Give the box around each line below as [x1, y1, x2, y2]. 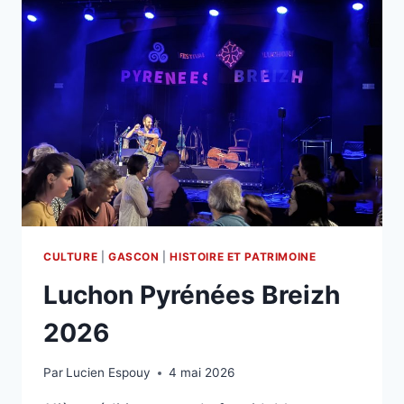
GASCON [107, 249, 160, 263]
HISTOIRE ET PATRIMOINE [170, 249, 317, 263]
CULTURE [43, 249, 98, 263]
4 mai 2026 [169, 365, 235, 381]
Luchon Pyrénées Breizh [43, 279, 340, 310]
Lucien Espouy [66, 365, 151, 381]
